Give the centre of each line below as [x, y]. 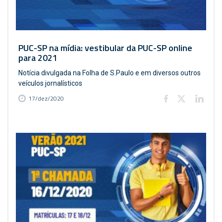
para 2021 [38, 58]
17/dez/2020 [46, 98]
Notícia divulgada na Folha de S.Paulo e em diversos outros [110, 73]
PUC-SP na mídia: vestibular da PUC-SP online [105, 48]
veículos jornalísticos [50, 83]
